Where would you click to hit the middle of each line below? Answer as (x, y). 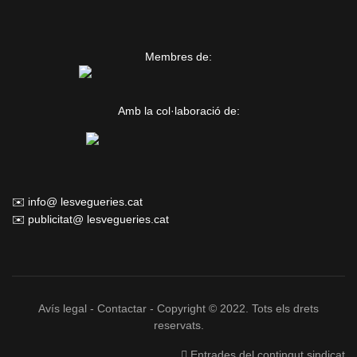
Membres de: (178, 57)
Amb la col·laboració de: (178, 111)
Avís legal (63, 308)
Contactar (122, 308)
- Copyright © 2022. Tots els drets (234, 308)
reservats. (178, 325)
